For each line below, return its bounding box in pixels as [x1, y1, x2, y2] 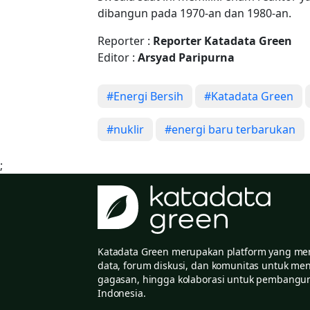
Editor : [98, 49, 138, 65]
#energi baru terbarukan [165, 121, 295, 137]
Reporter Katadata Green [153, 33, 292, 48]
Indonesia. [98, 286, 146, 300]
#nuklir [107, 121, 144, 137]
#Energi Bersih [107, 88, 183, 104]
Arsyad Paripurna [138, 49, 235, 65]
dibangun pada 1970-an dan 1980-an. [98, 5, 291, 21]
